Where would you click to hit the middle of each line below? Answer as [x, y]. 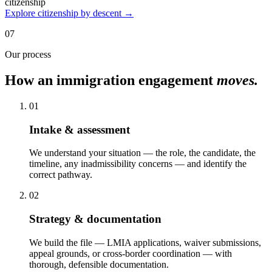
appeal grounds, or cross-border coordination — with [131, 253]
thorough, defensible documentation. [99, 264]
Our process [28, 55]
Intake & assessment [80, 129]
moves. [237, 80]
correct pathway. [61, 175]
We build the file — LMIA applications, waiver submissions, [145, 242]
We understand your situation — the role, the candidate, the [142, 153]
